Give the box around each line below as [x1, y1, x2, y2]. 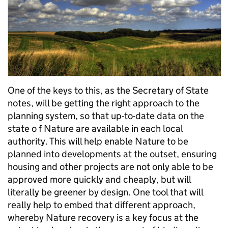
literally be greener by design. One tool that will [8, 186, 203, 198]
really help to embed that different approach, [8, 199, 195, 211]
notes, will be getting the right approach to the [8, 97, 199, 109]
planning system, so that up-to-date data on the [8, 110, 204, 122]
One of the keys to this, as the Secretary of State [8, 84, 209, 97]
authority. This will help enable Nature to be [8, 135, 188, 148]
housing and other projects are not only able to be [8, 161, 213, 173]
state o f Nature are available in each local [8, 123, 183, 135]
